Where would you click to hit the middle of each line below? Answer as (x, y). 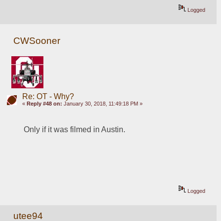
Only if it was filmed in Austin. (75, 129)
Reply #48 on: (44, 104)
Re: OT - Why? (48, 96)
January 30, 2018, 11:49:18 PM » (102, 104)
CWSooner (37, 41)
